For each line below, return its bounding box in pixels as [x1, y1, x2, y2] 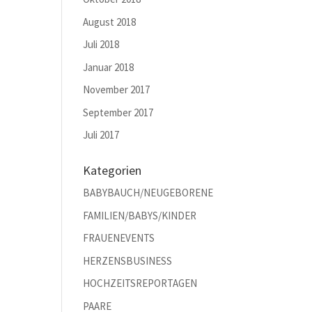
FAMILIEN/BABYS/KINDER [83, 208, 197, 222]
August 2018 [83, 15, 136, 29]
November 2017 [83, 83, 150, 96]
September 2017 [83, 105, 154, 119]
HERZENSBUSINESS [83, 253, 173, 267]
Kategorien [83, 162, 142, 178]
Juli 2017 [83, 128, 120, 141]
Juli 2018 [83, 38, 120, 51]
